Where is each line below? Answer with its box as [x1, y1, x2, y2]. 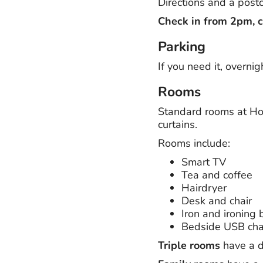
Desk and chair [181, 193, 252, 208]
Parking [157, 37, 205, 56]
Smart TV [181, 154, 226, 169]
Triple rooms [157, 238, 220, 252]
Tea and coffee [181, 167, 252, 182]
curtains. [157, 117, 197, 131]
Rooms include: [157, 136, 230, 150]
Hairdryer [181, 180, 227, 195]
